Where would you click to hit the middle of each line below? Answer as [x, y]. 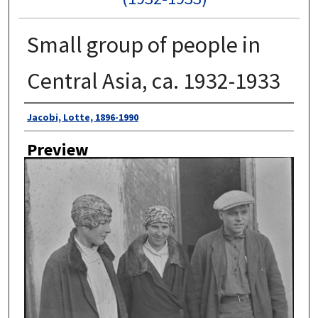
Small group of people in [143, 45]
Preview [57, 149]
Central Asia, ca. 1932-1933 [153, 81]
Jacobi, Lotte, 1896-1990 [82, 117]
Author [48, 117]
